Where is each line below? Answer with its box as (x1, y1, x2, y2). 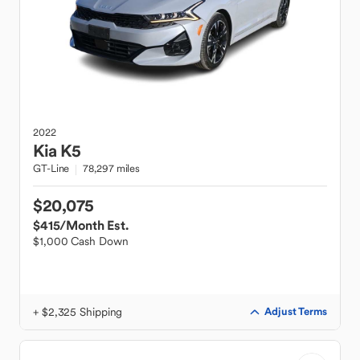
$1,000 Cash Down (33, 234, 129, 248)
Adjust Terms (264, 305, 327, 318)
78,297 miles (83, 162, 141, 175)
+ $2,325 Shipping (33, 305, 123, 319)
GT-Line (33, 162, 70, 175)
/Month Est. (59, 217, 129, 233)
